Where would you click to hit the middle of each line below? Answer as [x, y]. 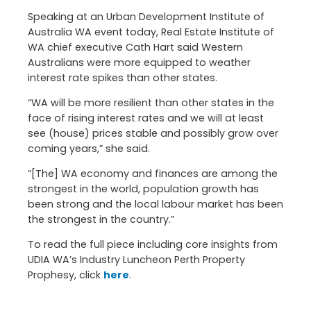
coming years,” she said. [89, 148]
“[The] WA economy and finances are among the [153, 174]
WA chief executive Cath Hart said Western [135, 47]
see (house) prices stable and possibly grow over [153, 133]
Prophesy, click [66, 275]
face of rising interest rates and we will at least [146, 118]
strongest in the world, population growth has [143, 189]
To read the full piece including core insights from [153, 245]
